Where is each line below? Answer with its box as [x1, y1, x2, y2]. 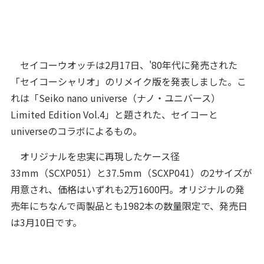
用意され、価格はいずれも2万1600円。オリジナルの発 [10, 182, 245, 196]
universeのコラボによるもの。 [10, 124, 142, 138]
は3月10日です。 [10, 215, 82, 229]
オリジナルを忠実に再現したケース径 [10, 149, 180, 163]
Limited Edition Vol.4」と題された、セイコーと [10, 107, 218, 121]
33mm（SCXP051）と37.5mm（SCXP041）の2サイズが [10, 166, 252, 180]
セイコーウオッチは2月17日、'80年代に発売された [10, 58, 237, 72]
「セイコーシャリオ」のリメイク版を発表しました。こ [10, 74, 246, 88]
